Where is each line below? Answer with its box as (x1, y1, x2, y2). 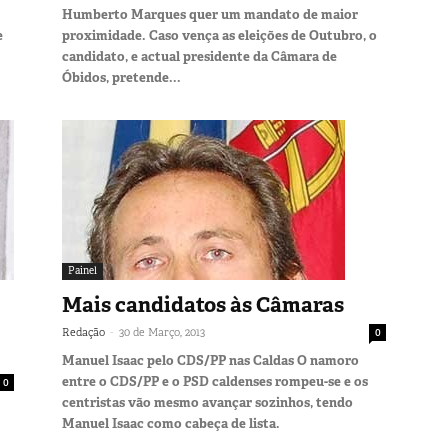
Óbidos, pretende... (62, 68, 181, 86)
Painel (68, 263, 97, 277)
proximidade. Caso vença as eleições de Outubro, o (62, 26, 377, 44)
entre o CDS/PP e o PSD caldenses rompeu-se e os (62, 372, 368, 390)
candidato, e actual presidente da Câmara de (62, 47, 337, 65)
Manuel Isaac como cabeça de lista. (62, 414, 280, 432)
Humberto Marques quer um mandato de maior (62, 5, 358, 23)
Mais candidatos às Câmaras (62, 290, 344, 319)
